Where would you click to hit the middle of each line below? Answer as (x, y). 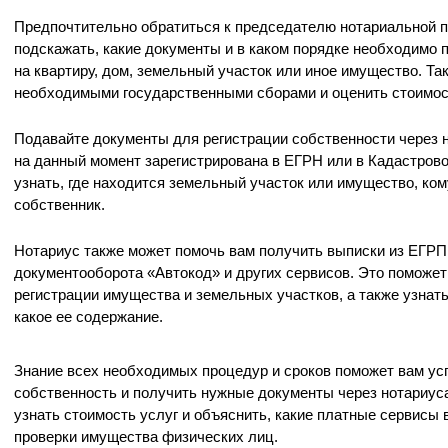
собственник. (59, 204)
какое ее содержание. (88, 316)
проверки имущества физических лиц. (146, 436)
